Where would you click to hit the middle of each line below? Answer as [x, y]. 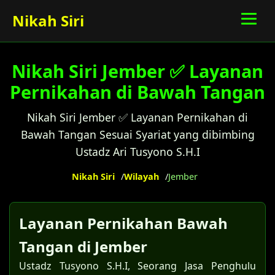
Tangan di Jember [83, 246]
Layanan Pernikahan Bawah [123, 223]
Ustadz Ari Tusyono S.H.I [137, 152]
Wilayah [141, 176]
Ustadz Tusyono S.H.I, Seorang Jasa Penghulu [137, 266]
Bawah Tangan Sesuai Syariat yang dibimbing [137, 134]
